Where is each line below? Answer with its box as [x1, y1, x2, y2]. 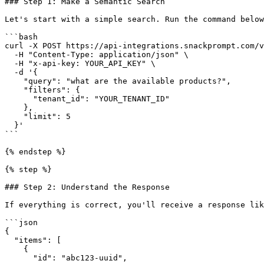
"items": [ [5, 236, 14, 245]
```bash [5, 32, 38, 41]
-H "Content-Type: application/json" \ [5, 50, 14, 59]
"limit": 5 [5, 112, 24, 121]
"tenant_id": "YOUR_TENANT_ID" [5, 94, 33, 103]
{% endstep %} [5, 147, 66, 156]
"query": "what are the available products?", [5, 77, 24, 85]
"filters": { [5, 85, 24, 94]
